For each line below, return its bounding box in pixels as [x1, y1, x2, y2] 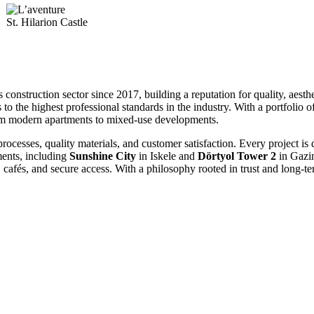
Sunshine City [69, 149, 136, 162]
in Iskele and [136, 149, 198, 162]
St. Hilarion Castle [6, 15, 88, 28]
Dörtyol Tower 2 [198, 149, 276, 162]
